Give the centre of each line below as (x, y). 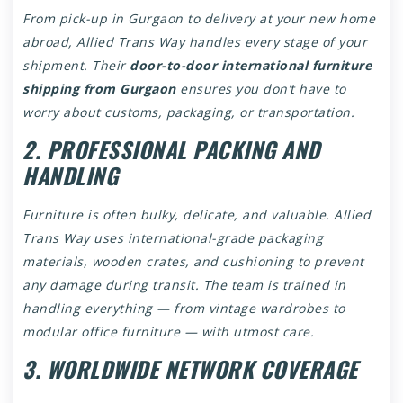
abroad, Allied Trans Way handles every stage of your (195, 41)
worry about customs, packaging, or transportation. (188, 112)
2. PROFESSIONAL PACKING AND (171, 149)
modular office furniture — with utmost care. (168, 331)
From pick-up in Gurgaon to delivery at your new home (199, 18)
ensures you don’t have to (261, 88)
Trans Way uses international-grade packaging (173, 237)
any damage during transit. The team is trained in (184, 284)
